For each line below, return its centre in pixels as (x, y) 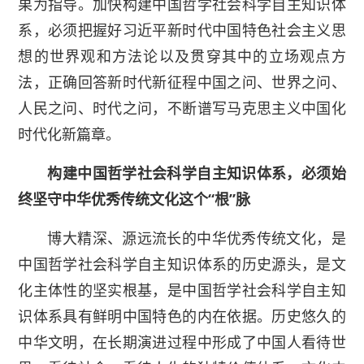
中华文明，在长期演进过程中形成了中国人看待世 (182, 342)
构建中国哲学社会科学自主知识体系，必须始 (197, 173)
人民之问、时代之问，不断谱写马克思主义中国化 (182, 108)
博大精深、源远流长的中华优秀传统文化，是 (197, 238)
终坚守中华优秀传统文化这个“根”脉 (134, 199)
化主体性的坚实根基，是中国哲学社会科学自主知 (182, 290)
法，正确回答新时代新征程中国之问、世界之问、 (182, 82)
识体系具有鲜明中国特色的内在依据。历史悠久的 (182, 316)
